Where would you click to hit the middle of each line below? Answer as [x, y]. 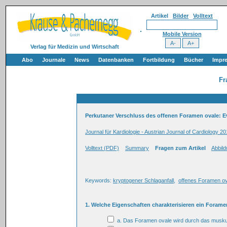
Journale [54, 60]
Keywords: [99, 180]
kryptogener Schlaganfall [143, 180]
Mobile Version [182, 34]
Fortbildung [159, 60]
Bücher [194, 60]
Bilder [181, 16]
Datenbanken [116, 60]
